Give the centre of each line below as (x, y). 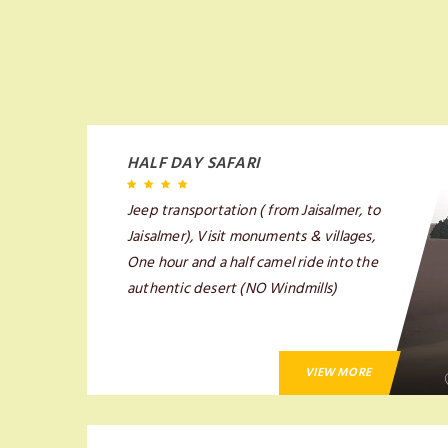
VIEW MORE (338, 372)
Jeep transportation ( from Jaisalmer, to (253, 210)
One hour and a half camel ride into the (252, 262)
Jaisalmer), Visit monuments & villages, (251, 236)
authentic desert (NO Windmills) (232, 288)
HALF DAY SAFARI (193, 163)
